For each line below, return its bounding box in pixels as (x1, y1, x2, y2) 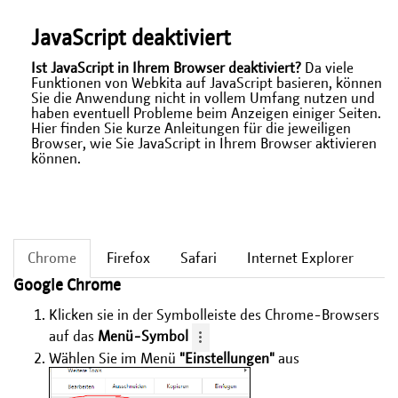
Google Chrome (13, 278, 121, 294)
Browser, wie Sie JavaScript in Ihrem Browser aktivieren (31, 137, 377, 151)
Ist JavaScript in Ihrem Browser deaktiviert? (31, 61, 301, 76)
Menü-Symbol (98, 330, 188, 345)
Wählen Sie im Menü (49, 352, 179, 366)
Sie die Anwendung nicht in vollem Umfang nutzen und (31, 92, 375, 106)
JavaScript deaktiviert (31, 28, 231, 50)
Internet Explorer (247, 251, 354, 266)
